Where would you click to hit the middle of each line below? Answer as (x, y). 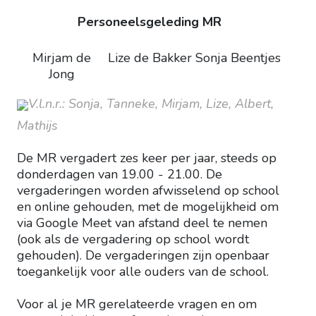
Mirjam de (61, 58)
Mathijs (37, 126)
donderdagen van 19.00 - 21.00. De (120, 175)
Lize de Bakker (150, 58)
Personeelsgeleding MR (150, 22)
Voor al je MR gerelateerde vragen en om (137, 304)
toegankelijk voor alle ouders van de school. (143, 272)
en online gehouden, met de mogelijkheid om (148, 207)
